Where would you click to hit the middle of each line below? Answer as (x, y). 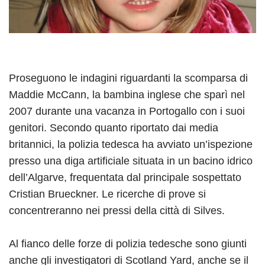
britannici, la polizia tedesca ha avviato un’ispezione (131, 144)
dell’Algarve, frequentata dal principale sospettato (125, 177)
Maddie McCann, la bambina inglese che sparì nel (127, 94)
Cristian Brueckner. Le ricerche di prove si (107, 194)
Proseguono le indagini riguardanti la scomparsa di (128, 78)
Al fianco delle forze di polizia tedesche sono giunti (128, 243)
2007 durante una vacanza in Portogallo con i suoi (127, 111)
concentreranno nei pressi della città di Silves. (117, 210)
